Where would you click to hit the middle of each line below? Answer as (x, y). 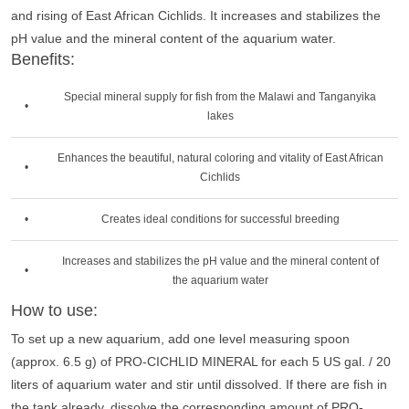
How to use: (54, 310)
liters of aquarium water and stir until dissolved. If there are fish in (199, 384)
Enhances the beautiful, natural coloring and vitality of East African (220, 158)
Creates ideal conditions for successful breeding (220, 219)
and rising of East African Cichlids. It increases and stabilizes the (196, 16)
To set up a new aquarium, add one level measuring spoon (180, 339)
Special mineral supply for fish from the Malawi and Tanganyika (220, 97)
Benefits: (43, 59)
